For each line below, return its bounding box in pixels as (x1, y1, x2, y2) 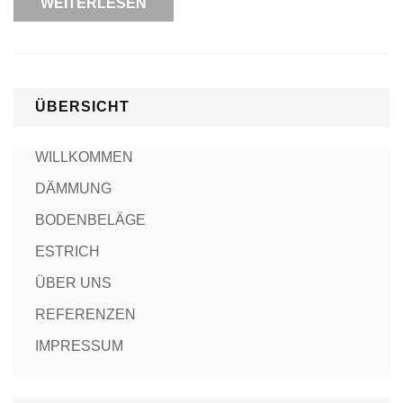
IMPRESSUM (35, 338, 123, 354)
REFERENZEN (35, 307, 136, 323)
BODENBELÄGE (35, 212, 146, 228)
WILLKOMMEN (35, 149, 133, 166)
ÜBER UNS (35, 275, 112, 291)
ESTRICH (35, 244, 100, 260)
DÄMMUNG (35, 181, 112, 197)
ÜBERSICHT (35, 99, 130, 115)
